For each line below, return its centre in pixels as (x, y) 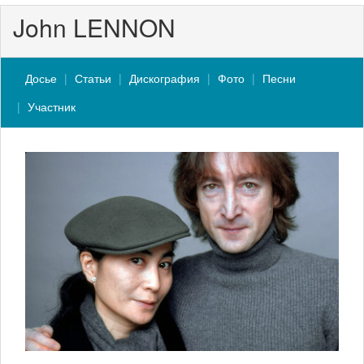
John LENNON (94, 27)
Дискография (165, 78)
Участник (52, 106)
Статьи (93, 78)
